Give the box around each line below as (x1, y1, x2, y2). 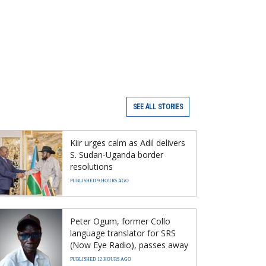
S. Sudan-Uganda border (70, 148, 163, 160)
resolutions (70, 160, 113, 172)
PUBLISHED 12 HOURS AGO (70, 256, 131, 262)
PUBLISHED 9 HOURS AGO (70, 178, 129, 183)
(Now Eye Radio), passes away (70, 239, 188, 251)
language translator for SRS (70, 227, 176, 239)
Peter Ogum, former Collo (70, 215, 170, 227)
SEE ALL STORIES (133, 102, 183, 111)
